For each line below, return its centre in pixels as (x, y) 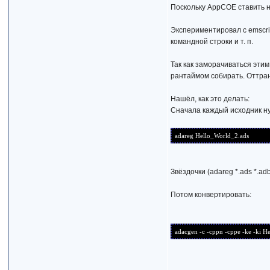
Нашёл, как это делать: (210, 99)
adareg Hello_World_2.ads (212, 136)
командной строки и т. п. (212, 42)
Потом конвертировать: (211, 195)
